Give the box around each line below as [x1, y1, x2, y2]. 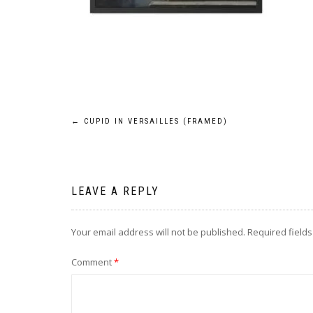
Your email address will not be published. [71, 226, 245, 238]
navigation [71, 143, 174, 172]
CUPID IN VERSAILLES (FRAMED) [80, 117, 228, 126]
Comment [71, 256, 114, 268]
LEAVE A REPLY [71, 184, 159, 198]
